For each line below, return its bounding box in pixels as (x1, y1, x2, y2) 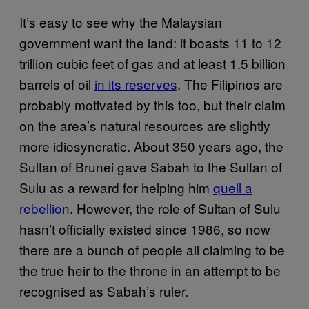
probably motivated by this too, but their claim (19, 95, 286, 114)
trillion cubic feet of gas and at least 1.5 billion (19, 54, 286, 72)
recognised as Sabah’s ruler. (19, 281, 188, 300)
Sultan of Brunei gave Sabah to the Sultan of (19, 157, 282, 176)
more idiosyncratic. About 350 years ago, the (19, 137, 283, 155)
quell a (213, 178, 252, 197)
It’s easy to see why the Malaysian (19, 12, 222, 31)
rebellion (19, 199, 70, 217)
